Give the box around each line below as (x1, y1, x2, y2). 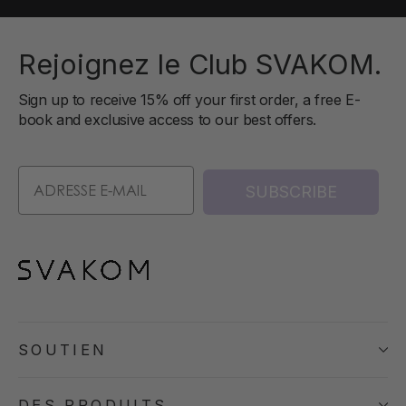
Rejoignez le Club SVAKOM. (18, 46, 382, 81)
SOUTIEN (18, 340, 108, 359)
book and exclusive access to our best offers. (18, 110, 317, 129)
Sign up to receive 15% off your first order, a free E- (18, 90, 361, 109)
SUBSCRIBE (245, 181, 337, 201)
